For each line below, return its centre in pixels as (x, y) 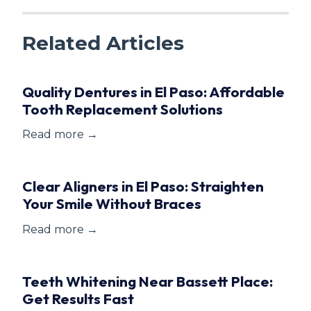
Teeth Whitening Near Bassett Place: (148, 281)
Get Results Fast (78, 298)
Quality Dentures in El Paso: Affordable (153, 92)
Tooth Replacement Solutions (123, 109)
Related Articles (103, 43)
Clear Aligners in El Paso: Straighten (143, 186)
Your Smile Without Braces (112, 204)
